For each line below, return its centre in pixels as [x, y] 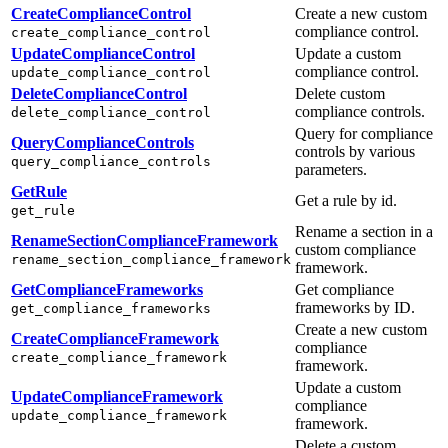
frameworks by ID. [355, 307]
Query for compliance [364, 133]
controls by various [355, 151]
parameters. [331, 169]
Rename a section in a [364, 231]
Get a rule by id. [346, 200]
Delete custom [340, 93]
